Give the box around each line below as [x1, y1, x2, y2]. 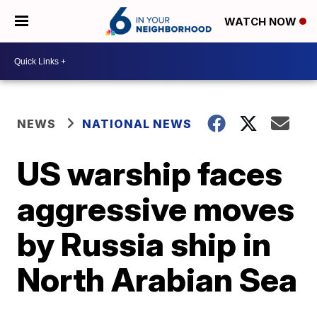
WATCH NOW [224, 15, 299, 29]
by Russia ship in [17, 224, 272, 264]
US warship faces [17, 154, 283, 193]
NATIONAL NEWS [82, 117, 192, 131]
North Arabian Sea [17, 260, 298, 299]
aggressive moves [17, 189, 295, 229]
